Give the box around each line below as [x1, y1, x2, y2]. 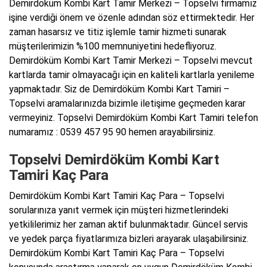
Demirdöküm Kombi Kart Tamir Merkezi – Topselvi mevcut [9, 54, 253, 66]
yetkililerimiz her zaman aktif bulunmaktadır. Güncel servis [9, 219, 248, 231]
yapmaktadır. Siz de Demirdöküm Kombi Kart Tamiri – [9, 83, 229, 95]
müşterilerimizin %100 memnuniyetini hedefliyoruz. [9, 40, 216, 52]
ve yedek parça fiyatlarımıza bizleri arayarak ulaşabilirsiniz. [9, 233, 249, 245]
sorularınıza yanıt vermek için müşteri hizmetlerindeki [9, 204, 228, 216]
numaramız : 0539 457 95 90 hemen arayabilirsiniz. [9, 126, 215, 138]
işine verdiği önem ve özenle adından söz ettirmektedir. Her [9, 11, 254, 23]
